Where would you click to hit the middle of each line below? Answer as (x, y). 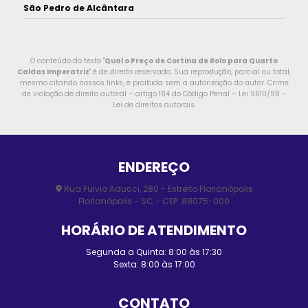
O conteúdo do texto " (67, 60)
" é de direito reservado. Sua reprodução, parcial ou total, (190, 71)
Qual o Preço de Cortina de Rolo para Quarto (191, 60)
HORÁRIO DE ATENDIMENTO (154, 230)
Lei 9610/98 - (262, 93)
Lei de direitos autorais (153, 104)
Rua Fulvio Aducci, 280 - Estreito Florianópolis (157, 188)
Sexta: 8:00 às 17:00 (154, 264)
